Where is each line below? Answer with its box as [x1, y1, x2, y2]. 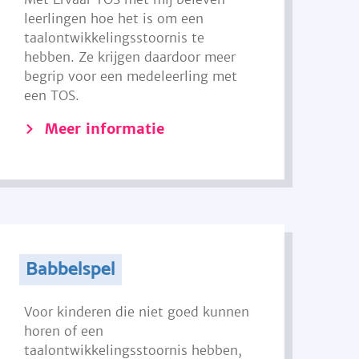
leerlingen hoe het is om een [24, 10, 204, 26]
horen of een [24, 323, 104, 339]
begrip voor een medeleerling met [24, 68, 238, 84]
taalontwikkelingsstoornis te [24, 30, 205, 46]
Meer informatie [45, 119, 165, 138]
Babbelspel [25, 254, 115, 285]
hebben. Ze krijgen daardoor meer [24, 49, 236, 65]
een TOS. [24, 87, 80, 103]
